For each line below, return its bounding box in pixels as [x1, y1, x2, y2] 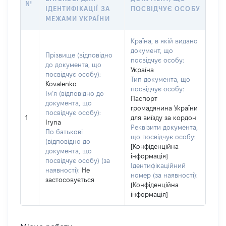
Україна [131, 66, 154, 73]
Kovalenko [45, 80, 77, 87]
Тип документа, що [131, 76, 190, 83]
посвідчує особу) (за [45, 157, 110, 164]
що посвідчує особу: [131, 133, 196, 140]
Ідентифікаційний [131, 162, 186, 169]
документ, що [131, 47, 173, 54]
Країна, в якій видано [131, 37, 198, 44]
